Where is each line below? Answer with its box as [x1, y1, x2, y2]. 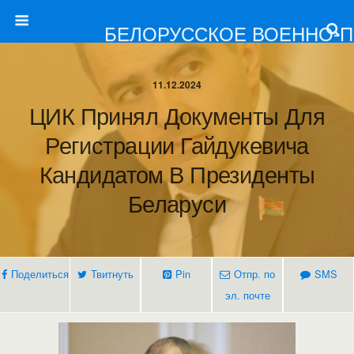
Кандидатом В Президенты [39, 157, 315, 190]
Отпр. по [234, 266, 275, 281]
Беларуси [127, 186, 227, 219]
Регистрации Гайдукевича [45, 128, 309, 160]
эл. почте [224, 288, 270, 303]
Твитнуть [90, 266, 134, 281]
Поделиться [10, 266, 69, 281]
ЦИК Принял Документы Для [28, 99, 326, 131]
